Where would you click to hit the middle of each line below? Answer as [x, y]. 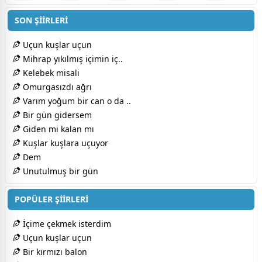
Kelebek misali [50, 73]
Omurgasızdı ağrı [56, 87]
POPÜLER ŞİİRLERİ [51, 199]
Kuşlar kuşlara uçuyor [64, 143]
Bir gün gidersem [56, 115]
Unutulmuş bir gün [59, 171]
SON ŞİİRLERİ [41, 20]
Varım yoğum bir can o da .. [76, 101]
